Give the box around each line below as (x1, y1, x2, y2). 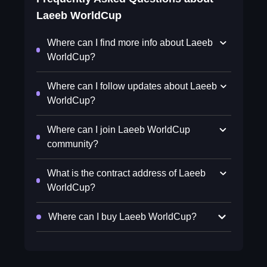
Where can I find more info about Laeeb (46, 38, 213, 48)
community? (47, 139, 99, 149)
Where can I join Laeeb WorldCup (47, 125, 191, 135)
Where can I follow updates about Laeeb (46, 81, 217, 91)
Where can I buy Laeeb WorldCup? (48, 212, 197, 222)
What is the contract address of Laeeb (47, 168, 206, 178)
